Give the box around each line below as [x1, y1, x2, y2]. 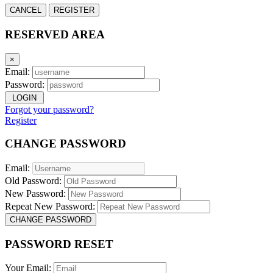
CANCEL [10, 5, 41, 15]
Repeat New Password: [5, 201, 95, 211]
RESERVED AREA [5, 27, 105, 41]
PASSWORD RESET [5, 237, 113, 250]
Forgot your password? [5, 104, 94, 115]
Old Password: [5, 175, 62, 186]
